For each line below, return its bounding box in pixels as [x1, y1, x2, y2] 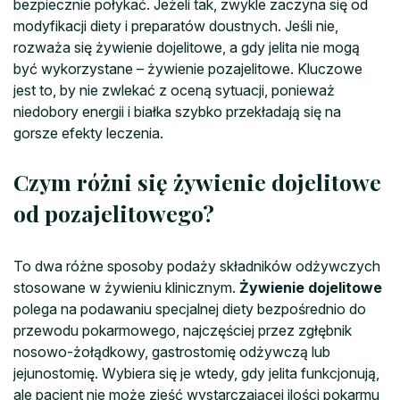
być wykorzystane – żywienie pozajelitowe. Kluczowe [13, 59, 362, 78]
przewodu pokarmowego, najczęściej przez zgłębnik [13, 321, 352, 339]
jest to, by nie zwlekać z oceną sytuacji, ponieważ [13, 80, 335, 99]
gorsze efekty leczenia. [13, 123, 163, 142]
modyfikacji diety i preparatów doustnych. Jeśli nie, [13, 16, 338, 35]
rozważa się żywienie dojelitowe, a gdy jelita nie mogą [13, 37, 360, 56]
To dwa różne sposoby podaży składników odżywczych [13, 256, 380, 275]
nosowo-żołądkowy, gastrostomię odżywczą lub [13, 342, 330, 361]
